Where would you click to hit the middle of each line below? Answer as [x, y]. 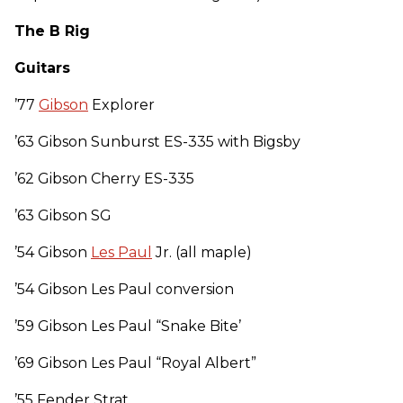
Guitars [42, 67]
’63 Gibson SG [63, 215]
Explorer [121, 104]
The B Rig [52, 31]
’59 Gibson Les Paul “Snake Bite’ [128, 326]
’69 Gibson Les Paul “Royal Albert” [135, 363]
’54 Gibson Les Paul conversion [124, 289]
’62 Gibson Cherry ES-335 [104, 178]
